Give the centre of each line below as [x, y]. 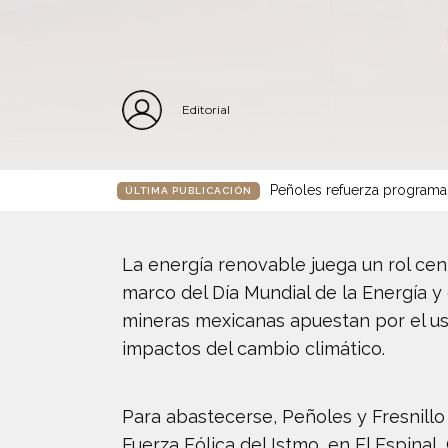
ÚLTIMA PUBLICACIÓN [188, 190]
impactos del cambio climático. [253, 348]
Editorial [206, 109]
